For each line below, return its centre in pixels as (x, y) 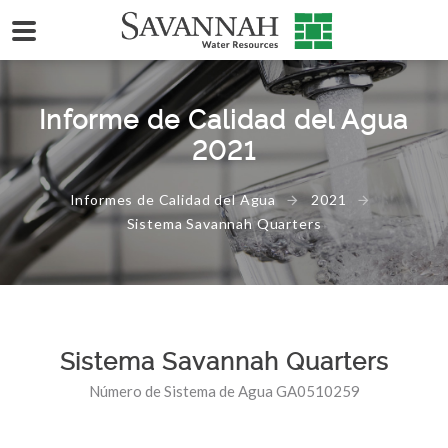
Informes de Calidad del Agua (173, 199)
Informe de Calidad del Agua (224, 120)
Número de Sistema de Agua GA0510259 (224, 391)
